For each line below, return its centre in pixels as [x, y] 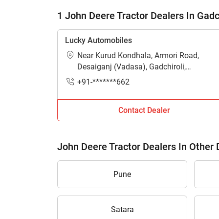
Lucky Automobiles [99, 40]
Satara [122, 209]
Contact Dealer [144, 110]
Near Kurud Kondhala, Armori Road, [138, 55]
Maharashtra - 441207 [116, 78]
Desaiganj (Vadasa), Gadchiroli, [131, 67]
